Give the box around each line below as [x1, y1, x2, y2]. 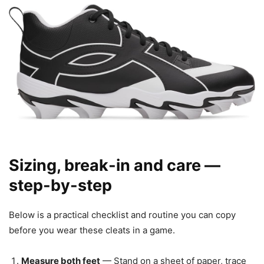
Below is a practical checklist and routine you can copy [9, 209, 236, 220]
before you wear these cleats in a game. [9, 224, 175, 236]
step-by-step [9, 175, 112, 195]
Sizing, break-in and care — [9, 155, 220, 175]
